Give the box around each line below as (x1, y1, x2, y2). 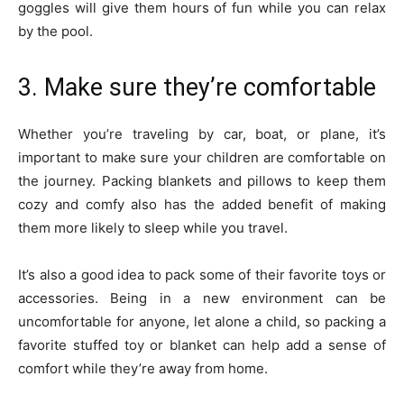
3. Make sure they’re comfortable (18, 72, 376, 102)
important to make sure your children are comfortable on (18, 148, 386, 166)
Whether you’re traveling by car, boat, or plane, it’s (18, 124, 386, 142)
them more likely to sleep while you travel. (18, 218, 288, 236)
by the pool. (18, 22, 93, 40)
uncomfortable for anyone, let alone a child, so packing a (18, 312, 386, 330)
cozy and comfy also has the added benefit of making (18, 195, 386, 213)
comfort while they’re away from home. (18, 359, 268, 377)
